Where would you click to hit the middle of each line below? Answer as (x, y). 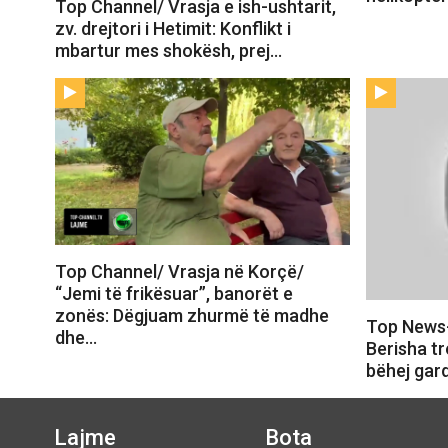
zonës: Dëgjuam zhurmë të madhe (192, 315)
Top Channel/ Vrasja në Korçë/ (179, 271)
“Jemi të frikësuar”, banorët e (174, 293)
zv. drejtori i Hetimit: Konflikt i (173, 29)
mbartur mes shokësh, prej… (168, 51)
